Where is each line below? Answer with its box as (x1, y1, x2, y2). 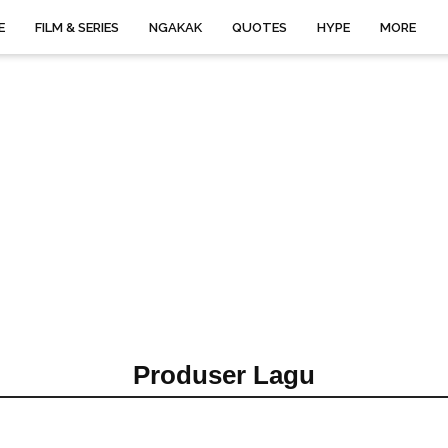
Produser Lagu (133, 360, 315, 390)
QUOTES (232, 20, 287, 35)
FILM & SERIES (35, 20, 119, 35)
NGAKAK (149, 20, 202, 35)
